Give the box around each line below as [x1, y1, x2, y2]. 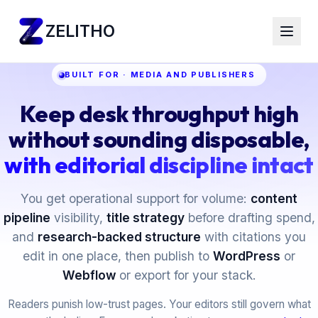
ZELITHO [45, 21, 115, 41]
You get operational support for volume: [21, 191, 251, 207]
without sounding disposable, [9, 125, 309, 154]
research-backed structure [38, 229, 201, 245]
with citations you [201, 229, 306, 245]
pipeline [3, 210, 50, 226]
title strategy [106, 210, 185, 226]
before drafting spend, [184, 210, 315, 226]
